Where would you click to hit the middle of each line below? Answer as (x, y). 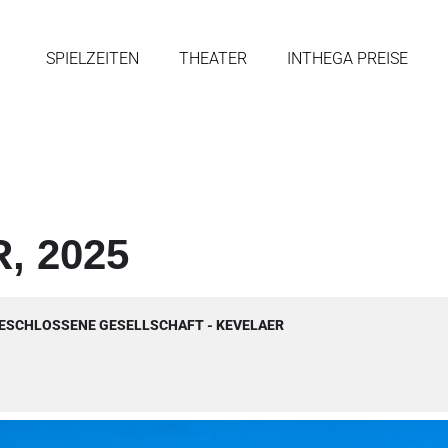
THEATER (212, 58)
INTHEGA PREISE (347, 58)
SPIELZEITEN (92, 58)
